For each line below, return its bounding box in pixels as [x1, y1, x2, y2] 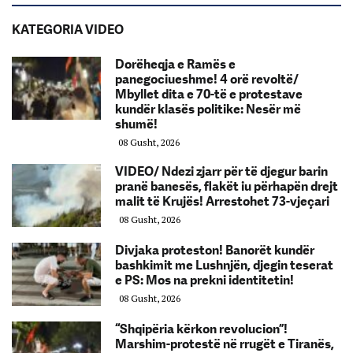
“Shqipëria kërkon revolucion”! [115, 321, 288, 337]
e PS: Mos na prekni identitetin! [115, 273, 294, 288]
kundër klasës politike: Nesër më [115, 102, 301, 117]
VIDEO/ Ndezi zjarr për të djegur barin [115, 164, 328, 180]
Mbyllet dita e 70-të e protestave [115, 87, 303, 102]
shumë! [115, 117, 158, 132]
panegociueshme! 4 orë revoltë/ [115, 72, 299, 87]
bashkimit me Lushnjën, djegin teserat [115, 258, 333, 273]
